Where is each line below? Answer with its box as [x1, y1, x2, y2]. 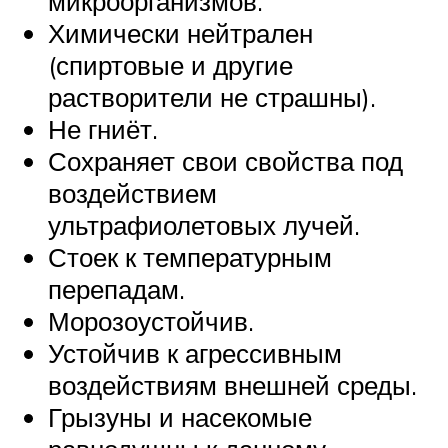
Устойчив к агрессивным [48, 337, 342, 370]
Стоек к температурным [48, 241, 332, 274]
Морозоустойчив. [48, 305, 254, 338]
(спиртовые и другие [48, 49, 293, 82]
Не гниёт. [48, 113, 158, 146]
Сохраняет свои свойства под [48, 145, 403, 178]
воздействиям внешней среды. [48, 369, 417, 402]
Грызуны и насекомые [48, 401, 312, 434]
